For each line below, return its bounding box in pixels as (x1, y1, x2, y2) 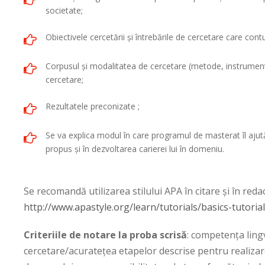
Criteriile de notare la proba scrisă (24, 228, 187, 241)
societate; (46, 4, 83, 16)
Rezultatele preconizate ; (46, 100, 140, 112)
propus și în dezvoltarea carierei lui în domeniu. (46, 143, 224, 154)
